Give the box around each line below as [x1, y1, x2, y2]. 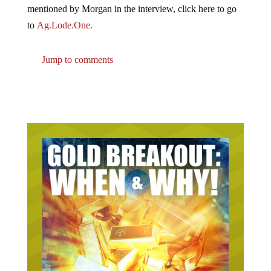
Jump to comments [39, 54, 113, 65]
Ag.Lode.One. [36, 20, 93, 31]
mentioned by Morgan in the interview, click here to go [27, 4, 237, 15]
